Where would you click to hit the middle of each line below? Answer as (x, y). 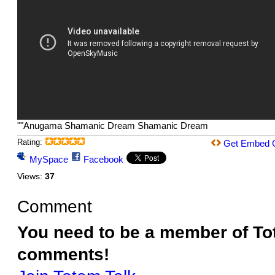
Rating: (29, 142)
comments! (63, 254)
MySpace (48, 160)
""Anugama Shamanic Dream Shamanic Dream (112, 126)
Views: (29, 176)
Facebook (103, 160)
